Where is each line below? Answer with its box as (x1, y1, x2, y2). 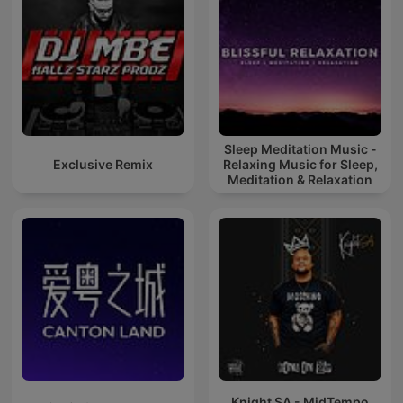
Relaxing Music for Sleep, (222, 157, 378, 173)
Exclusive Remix (53, 157, 153, 173)
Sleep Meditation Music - (223, 141, 377, 157)
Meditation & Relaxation (228, 172, 372, 188)
